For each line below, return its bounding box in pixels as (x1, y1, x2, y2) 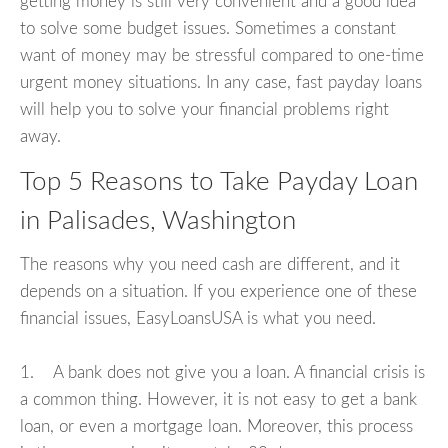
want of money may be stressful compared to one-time (20, 46, 424, 64)
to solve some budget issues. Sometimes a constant (20, 19, 396, 37)
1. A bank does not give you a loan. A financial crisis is (20, 364, 425, 382)
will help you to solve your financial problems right (20, 100, 389, 118)
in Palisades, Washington (20, 207, 296, 234)
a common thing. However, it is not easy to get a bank (20, 391, 417, 409)
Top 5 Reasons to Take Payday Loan (20, 168, 418, 195)
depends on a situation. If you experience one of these (20, 283, 417, 301)
